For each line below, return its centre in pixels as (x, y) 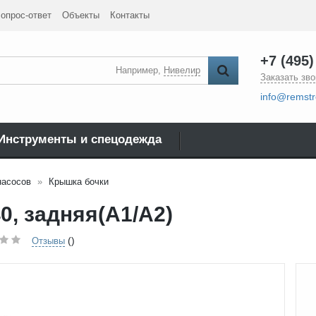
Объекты (81, 15)
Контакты (130, 15)
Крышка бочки (79, 181)
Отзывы (48, 241)
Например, (139, 70)
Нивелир (182, 70)
